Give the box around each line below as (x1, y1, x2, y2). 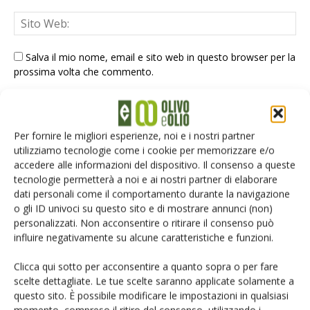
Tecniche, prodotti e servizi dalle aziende (28, 199, 212, 214)
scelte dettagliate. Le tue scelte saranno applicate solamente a (14, 274, 294, 288)
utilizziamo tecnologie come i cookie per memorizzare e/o (14, 143, 275, 157)
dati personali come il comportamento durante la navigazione (14, 187, 290, 201)
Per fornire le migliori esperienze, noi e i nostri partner (14, 129, 255, 143)
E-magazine (28, 178, 98, 197)
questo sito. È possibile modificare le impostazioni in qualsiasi (14, 289, 289, 302)
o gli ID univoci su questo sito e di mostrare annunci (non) (14, 201, 273, 215)
